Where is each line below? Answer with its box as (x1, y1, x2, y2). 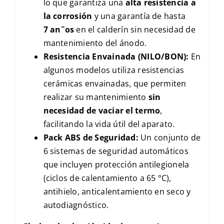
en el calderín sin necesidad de (74, 24, 195, 35)
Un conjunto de (138, 132, 201, 143)
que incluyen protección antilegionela (43, 159, 189, 170)
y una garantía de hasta (92, 10, 186, 22)
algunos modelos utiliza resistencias (43, 64, 184, 76)
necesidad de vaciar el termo (43, 105, 160, 116)
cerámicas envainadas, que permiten (43, 78, 186, 89)
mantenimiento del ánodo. (43, 37, 147, 49)
